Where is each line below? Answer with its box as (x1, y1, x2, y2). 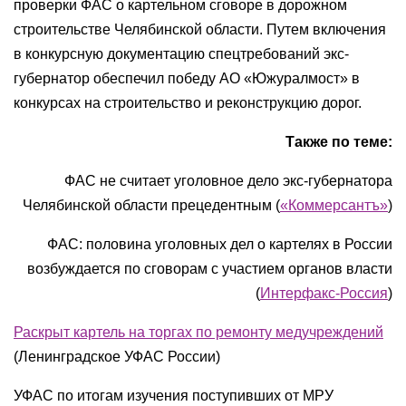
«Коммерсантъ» (280, 198, 388, 213)
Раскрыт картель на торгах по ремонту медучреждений (14, 324, 383, 340)
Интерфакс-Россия (260, 285, 388, 301)
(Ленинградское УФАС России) (14, 349, 220, 364)
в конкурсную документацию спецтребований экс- (14, 46, 349, 62)
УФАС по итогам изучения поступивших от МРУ (14, 388, 333, 403)
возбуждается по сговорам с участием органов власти (27, 261, 392, 276)
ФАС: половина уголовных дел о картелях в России (47, 237, 392, 252)
